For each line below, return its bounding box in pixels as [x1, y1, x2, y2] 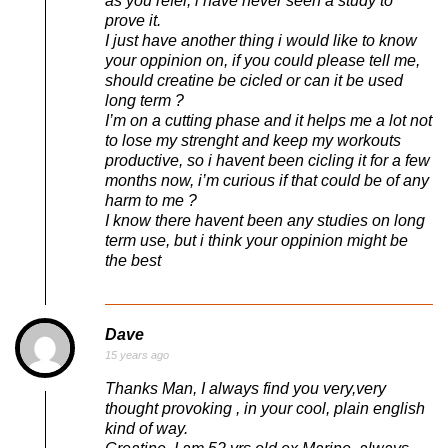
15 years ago [105, 349, 169, 362]
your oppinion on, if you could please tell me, [105, 51, 420, 69]
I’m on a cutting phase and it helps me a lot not [105, 111, 432, 129]
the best [105, 251, 161, 269]
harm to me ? [105, 191, 197, 209]
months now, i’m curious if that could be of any [105, 171, 429, 189]
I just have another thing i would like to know [105, 31, 417, 49]
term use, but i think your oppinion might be [105, 231, 408, 249]
